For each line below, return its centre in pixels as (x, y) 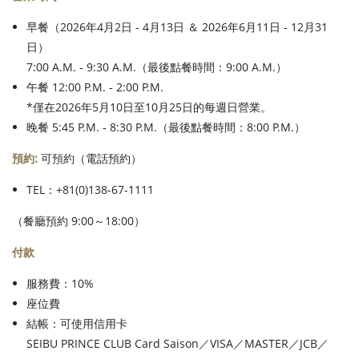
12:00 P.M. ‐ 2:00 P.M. (108, 87)
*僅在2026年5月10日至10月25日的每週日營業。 (149, 107)
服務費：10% (60, 283)
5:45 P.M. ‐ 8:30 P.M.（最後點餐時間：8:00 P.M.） (179, 127)
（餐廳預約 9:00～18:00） (79, 220)
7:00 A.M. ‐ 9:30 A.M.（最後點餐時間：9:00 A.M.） (157, 67)
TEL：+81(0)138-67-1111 (90, 189)
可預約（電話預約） (90, 158)
